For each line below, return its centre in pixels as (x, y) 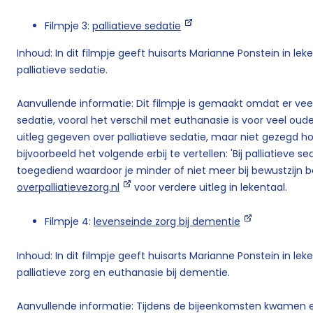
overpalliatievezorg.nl (68, 188)
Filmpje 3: (68, 26)
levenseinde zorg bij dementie (167, 222)
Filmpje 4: (69, 222)
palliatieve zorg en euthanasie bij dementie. (123, 273)
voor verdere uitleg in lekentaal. (209, 188)
